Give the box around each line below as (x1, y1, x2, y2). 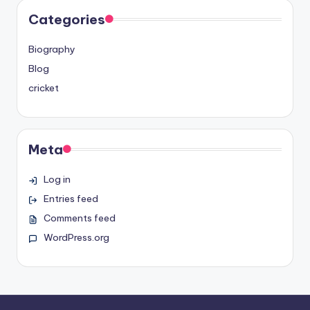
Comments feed (43, 211, 116, 224)
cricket (28, 81, 59, 94)
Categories (28, 10, 105, 28)
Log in (43, 172, 71, 185)
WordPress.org (43, 230, 109, 244)
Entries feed (43, 192, 98, 205)
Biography (28, 42, 75, 55)
